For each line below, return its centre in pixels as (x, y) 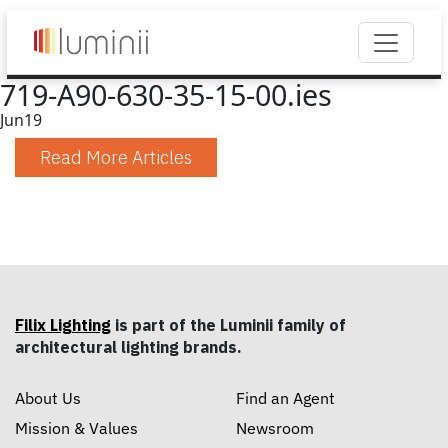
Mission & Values (76, 428)
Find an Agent (285, 398)
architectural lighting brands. (128, 347)
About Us (48, 398)
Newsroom (275, 428)
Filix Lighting (63, 325)
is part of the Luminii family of (228, 325)
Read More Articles (116, 157)
